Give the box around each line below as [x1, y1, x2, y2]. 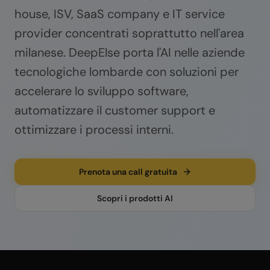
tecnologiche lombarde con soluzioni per [14, 64, 239, 80]
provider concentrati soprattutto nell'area [14, 25, 244, 41]
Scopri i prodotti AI [97, 193, 173, 204]
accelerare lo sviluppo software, [14, 83, 189, 99]
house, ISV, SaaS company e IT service [14, 6, 225, 22]
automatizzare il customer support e [14, 102, 215, 118]
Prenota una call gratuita [78, 166, 177, 177]
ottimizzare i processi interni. [14, 122, 174, 137]
